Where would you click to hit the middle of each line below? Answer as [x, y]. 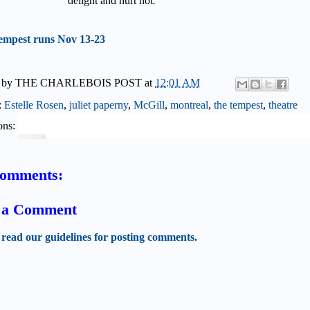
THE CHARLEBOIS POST [79, 82]
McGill [149, 104]
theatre [283, 104]
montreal [189, 104]
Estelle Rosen [34, 104]
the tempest [238, 104]
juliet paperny [99, 104]
